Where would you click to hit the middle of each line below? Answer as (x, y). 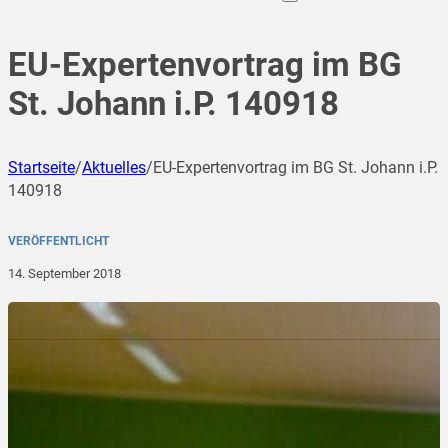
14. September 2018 (64, 274)
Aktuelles (114, 168)
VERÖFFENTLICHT (58, 241)
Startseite (41, 168)
